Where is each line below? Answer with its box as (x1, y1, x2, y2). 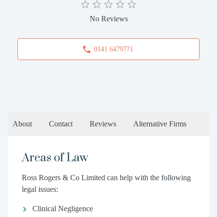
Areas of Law (21, 151, 88, 165)
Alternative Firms (133, 120, 186, 128)
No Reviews (89, 15, 128, 23)
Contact (49, 120, 73, 128)
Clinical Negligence (32, 204, 93, 213)
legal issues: (21, 185, 58, 193)
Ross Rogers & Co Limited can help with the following (21, 173, 191, 182)
